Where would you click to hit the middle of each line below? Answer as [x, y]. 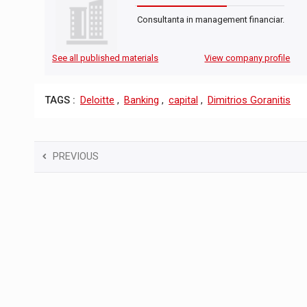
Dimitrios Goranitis [249, 101]
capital [183, 101]
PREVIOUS [76, 156]
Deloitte [97, 101]
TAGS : [60, 101]
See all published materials [106, 58]
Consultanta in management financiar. [211, 20]
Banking [142, 101]
